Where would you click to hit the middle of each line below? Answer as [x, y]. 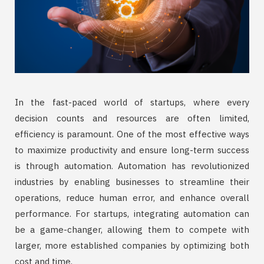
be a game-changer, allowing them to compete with [132, 230]
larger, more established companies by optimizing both [132, 246]
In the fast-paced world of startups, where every [132, 103]
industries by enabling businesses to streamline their [132, 182]
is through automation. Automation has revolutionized [132, 166]
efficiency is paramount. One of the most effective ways [132, 134]
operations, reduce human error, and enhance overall [132, 198]
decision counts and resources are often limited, [132, 118]
